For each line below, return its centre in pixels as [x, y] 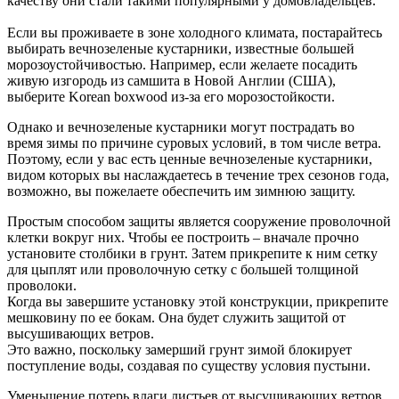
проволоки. [42, 285]
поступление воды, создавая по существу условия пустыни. [189, 365]
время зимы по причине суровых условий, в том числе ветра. [194, 142]
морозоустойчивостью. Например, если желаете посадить [182, 64]
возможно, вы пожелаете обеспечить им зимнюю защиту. [181, 191]
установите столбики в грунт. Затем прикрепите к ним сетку [192, 253]
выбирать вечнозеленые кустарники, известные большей [181, 48]
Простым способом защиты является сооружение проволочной [199, 221]
